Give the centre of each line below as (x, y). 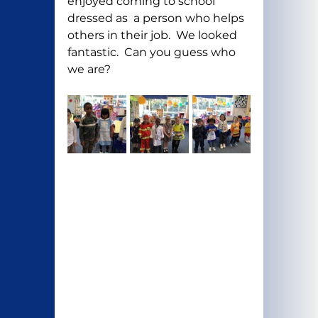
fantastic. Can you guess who (153, 53)
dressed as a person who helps (157, 18)
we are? (89, 70)
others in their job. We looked (153, 35)
